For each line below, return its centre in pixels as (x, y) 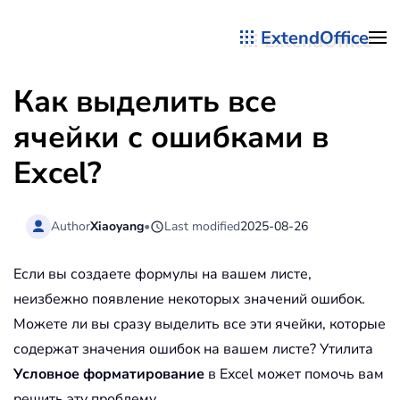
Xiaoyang (117, 226)
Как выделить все (145, 102)
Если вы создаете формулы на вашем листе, (162, 275)
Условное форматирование (109, 375)
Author (71, 226)
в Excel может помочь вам (294, 375)
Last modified (203, 226)
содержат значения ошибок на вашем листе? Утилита (193, 350)
